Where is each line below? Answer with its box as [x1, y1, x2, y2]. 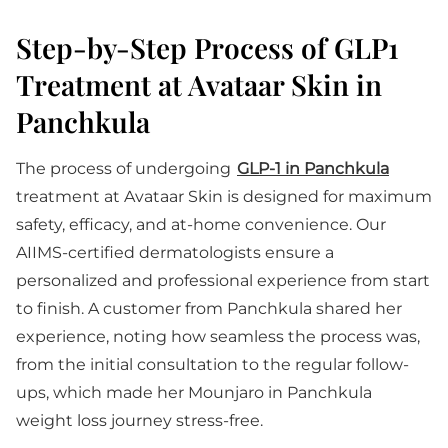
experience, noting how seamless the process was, [16, 327, 420, 346]
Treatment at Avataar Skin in [16, 66, 382, 103]
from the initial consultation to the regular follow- [16, 355, 409, 374]
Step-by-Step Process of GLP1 [16, 29, 399, 66]
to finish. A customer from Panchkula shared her [16, 299, 402, 318]
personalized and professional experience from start [16, 271, 430, 290]
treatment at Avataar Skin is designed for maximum [16, 187, 432, 206]
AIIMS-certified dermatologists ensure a [16, 243, 334, 262]
